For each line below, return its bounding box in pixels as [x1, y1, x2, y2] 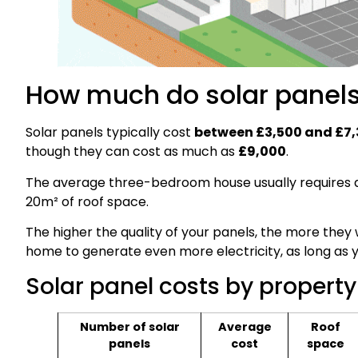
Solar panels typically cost [26, 123, 194, 142]
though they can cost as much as [26, 142, 238, 161]
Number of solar [79, 318, 180, 335]
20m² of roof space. [26, 192, 149, 211]
